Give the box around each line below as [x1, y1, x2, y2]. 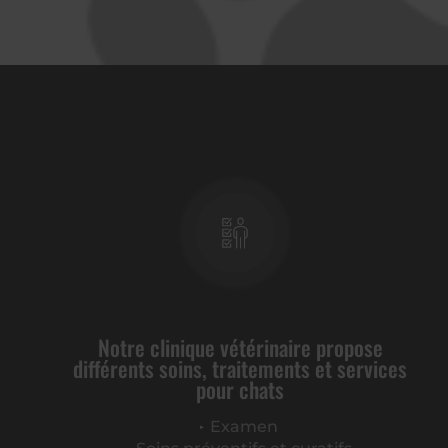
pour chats [196, 373, 285, 405]
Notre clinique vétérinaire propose [97, 331, 383, 363]
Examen [210, 417, 279, 436]
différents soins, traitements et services [73, 352, 408, 384]
